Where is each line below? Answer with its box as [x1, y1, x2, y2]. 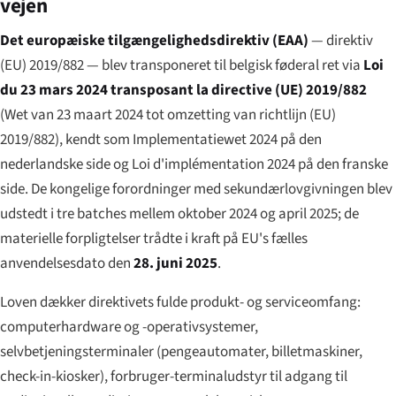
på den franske [295, 153, 388, 175]
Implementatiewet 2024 [133, 128, 278, 150]
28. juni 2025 [133, 252, 217, 274]
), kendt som [55, 128, 133, 150]
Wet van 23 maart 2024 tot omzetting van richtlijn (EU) [4, 103, 336, 126]
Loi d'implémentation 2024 [132, 153, 295, 175]
